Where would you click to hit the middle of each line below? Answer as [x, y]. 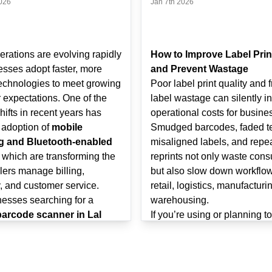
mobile [67, 127]
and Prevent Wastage [199, 69]
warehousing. [180, 200]
